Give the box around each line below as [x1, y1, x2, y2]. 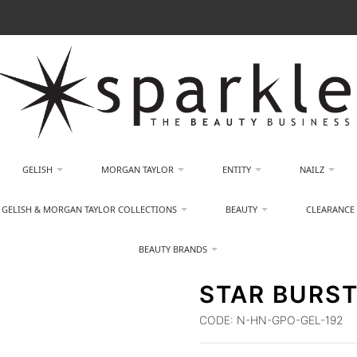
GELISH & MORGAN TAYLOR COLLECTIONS [2, 203, 178, 215]
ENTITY [222, 163, 251, 175]
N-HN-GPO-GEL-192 [233, 313, 344, 327]
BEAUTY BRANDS [139, 243, 208, 255]
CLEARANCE [306, 203, 355, 215]
